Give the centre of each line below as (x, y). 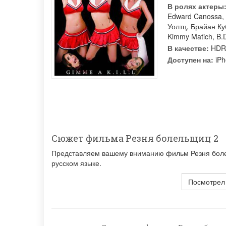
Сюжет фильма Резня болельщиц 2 (135, 138)
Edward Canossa (195, 16)
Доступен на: (190, 60)
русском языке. (76, 163)
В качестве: (188, 48)
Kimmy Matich (190, 36)
